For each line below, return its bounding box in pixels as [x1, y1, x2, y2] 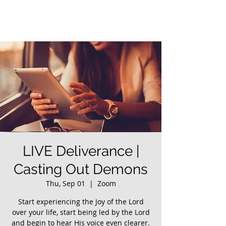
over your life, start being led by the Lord [12, 207, 150, 217]
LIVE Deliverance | [22, 143, 139, 159]
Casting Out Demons [14, 161, 148, 178]
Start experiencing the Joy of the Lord [18, 197, 144, 206]
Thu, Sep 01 [45, 179, 85, 188]
